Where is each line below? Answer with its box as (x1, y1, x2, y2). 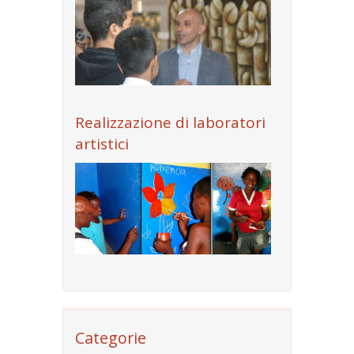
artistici (75, 134, 129, 155)
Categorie (75, 327, 146, 349)
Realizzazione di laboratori (75, 112, 265, 134)
